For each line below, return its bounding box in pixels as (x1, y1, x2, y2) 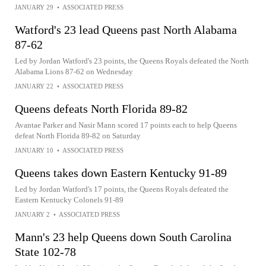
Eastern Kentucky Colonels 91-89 (15, 195, 123, 204)
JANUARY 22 (15, 83, 53, 90)
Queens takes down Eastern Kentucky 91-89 (15, 166, 227, 179)
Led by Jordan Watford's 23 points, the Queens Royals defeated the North (15, 56, 249, 65)
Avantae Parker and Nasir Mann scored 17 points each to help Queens (15, 121, 237, 129)
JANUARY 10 (15, 147, 53, 154)
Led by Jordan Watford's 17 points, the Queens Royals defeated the (15, 185, 229, 194)
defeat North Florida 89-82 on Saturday (15, 131, 141, 140)
